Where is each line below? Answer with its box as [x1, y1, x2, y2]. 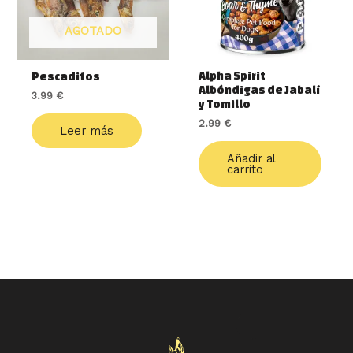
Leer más [59, 124, 113, 139]
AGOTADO [65, 24, 122, 39]
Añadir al [226, 151, 276, 166]
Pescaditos [31, 70, 100, 84]
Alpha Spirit [198, 69, 266, 83]
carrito [226, 162, 263, 177]
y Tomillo [198, 98, 251, 111]
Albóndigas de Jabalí [198, 84, 320, 97]
